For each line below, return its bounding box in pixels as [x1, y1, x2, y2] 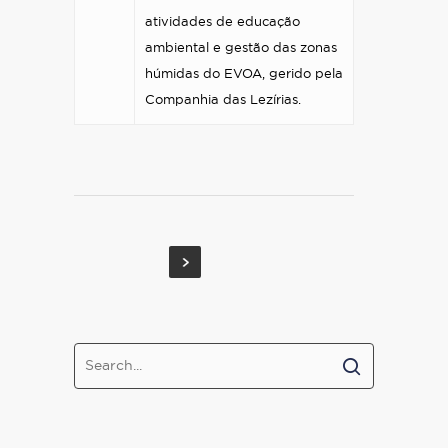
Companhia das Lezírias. [145, 94, 305, 107]
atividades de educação [145, 16, 300, 29]
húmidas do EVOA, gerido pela [145, 68, 343, 81]
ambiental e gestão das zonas [145, 42, 337, 55]
